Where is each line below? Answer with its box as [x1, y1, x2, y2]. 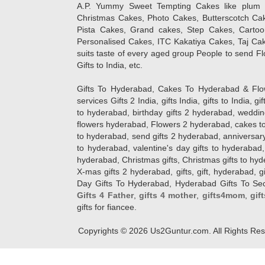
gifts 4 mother [138, 190, 197, 200]
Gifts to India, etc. [77, 60, 143, 70]
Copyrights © [77, 226, 129, 235]
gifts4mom [202, 190, 245, 200]
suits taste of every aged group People [77, 49, 225, 58]
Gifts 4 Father [77, 190, 134, 200]
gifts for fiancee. [77, 202, 137, 212]
